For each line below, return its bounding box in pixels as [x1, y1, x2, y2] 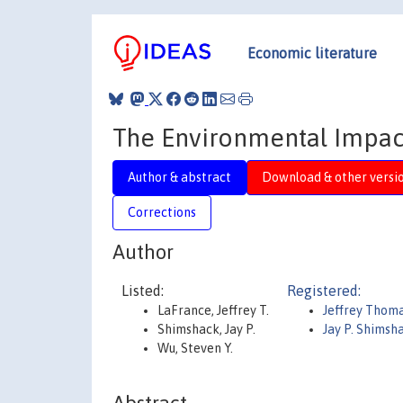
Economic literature [247, 44, 377, 61]
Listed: [121, 282, 164, 299]
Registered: [287, 282, 361, 299]
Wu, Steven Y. [157, 341, 233, 355]
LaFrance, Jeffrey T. [157, 303, 269, 318]
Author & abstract [128, 169, 231, 184]
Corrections [128, 204, 196, 219]
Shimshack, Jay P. [157, 322, 255, 336]
